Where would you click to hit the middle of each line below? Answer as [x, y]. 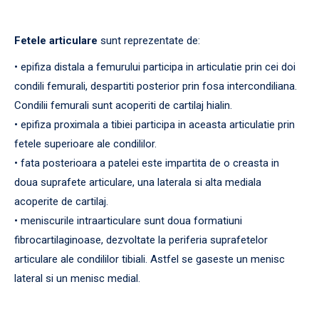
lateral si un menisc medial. [77, 278]
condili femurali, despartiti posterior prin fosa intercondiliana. [156, 86]
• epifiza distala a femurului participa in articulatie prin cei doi [155, 67]
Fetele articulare [56, 40]
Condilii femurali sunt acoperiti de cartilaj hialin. [123, 105]
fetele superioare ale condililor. [85, 143]
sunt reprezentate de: [149, 40]
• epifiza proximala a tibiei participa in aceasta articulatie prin [155, 124]
